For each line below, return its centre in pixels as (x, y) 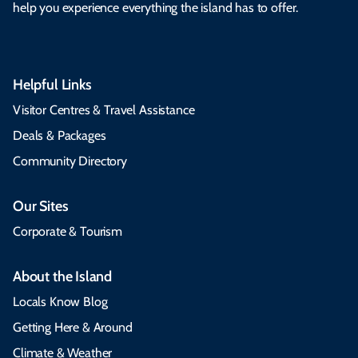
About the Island (63, 276)
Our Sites (41, 206)
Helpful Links (52, 84)
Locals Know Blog (60, 301)
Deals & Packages (60, 135)
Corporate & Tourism (68, 231)
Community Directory (70, 161)
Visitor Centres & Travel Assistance (104, 109)
